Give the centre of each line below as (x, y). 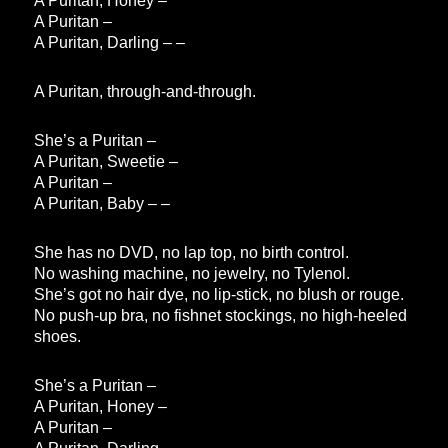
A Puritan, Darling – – (110, 43)
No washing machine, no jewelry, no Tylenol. (192, 274)
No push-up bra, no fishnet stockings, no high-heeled (221, 316)
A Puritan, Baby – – (102, 204)
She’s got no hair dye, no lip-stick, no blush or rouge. (219, 295)
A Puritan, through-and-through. (145, 92)
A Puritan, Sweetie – (106, 162)
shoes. (58, 337)
